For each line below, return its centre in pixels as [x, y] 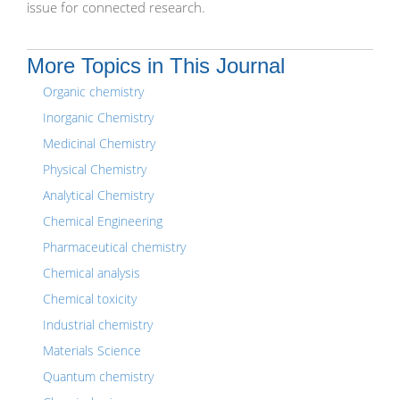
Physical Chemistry [95, 169]
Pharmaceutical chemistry [114, 247]
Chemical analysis [92, 273]
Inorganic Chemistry [98, 117]
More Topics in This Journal [156, 66]
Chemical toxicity [90, 299]
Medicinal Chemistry [99, 143]
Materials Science [92, 350]
